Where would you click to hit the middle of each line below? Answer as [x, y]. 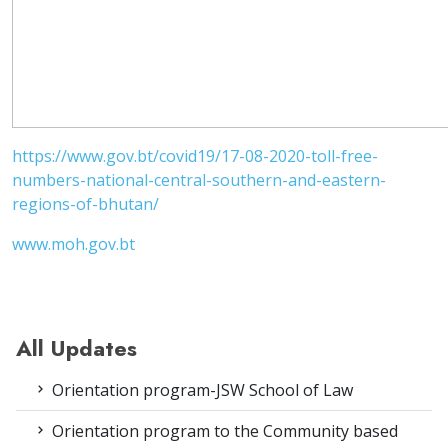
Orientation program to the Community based [223, 431]
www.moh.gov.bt [73, 244]
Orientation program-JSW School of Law [200, 390]
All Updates [76, 349]
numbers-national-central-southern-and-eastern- [199, 180]
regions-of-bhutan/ [85, 204]
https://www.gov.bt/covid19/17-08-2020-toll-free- [195, 156]
